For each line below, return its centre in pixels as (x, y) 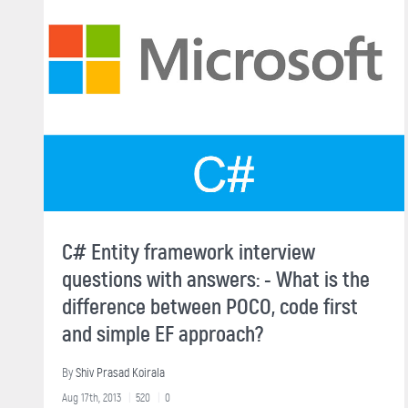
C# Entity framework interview (189, 252)
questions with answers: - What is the (216, 279)
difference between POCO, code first (210, 306)
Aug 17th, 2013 (92, 397)
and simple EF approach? (163, 334)
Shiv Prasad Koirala (120, 372)
